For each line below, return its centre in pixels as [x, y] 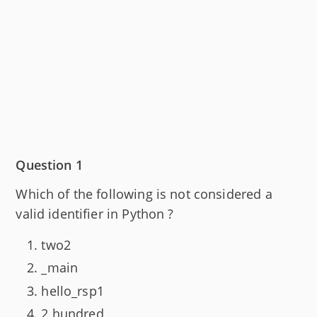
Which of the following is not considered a [144, 194]
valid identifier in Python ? [95, 213]
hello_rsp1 [73, 290]
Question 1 [49, 165]
